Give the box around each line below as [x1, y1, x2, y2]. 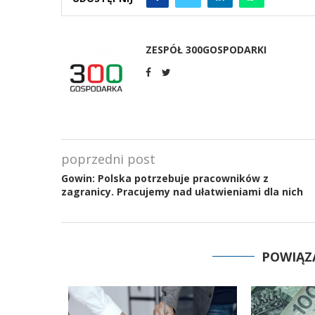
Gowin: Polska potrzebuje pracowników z [61, 172, 269, 185]
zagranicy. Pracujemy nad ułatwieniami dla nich [61, 185, 303, 198]
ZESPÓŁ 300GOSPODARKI [146, 43, 266, 56]
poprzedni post [61, 150, 155, 167]
